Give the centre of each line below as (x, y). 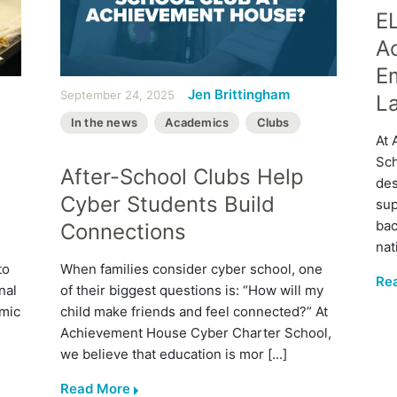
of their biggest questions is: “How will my (191, 290)
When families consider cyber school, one (191, 269)
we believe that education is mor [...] (173, 354)
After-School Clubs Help (182, 176)
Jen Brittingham (238, 94)
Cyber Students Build (167, 204)
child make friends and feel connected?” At (194, 311)
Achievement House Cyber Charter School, (195, 332)
